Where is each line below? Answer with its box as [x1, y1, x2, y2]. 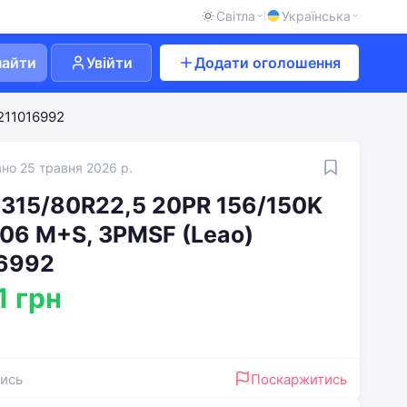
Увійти [86, 54, 133, 72]
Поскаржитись [250, 370, 347, 388]
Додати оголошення [194, 54, 341, 72]
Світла [216, 7, 255, 24]
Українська [282, 7, 351, 24]
